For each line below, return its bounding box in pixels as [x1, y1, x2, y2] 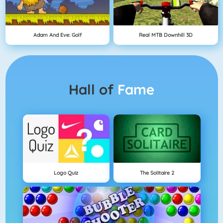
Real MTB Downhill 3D [138, 31, 193, 38]
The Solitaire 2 [139, 169, 174, 176]
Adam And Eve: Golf [33, 31, 82, 38]
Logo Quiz [54, 169, 79, 176]
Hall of [79, 80, 117, 98]
